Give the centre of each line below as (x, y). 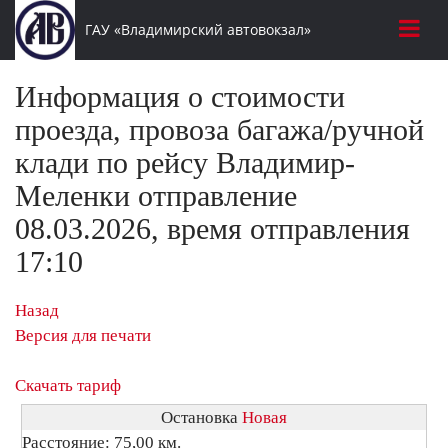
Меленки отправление (156, 195)
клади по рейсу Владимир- (185, 162)
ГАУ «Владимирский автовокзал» (197, 29)
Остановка (201, 417)
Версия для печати (83, 335)
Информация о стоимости (180, 96)
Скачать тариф (68, 385)
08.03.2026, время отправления (212, 228)
